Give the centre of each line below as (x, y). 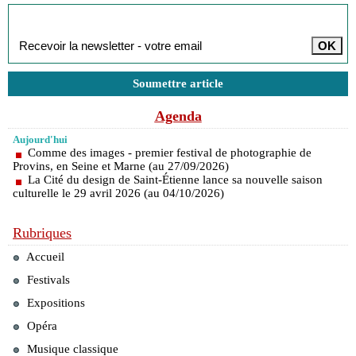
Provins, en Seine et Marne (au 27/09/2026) (121, 166)
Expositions (54, 303)
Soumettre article (178, 83)
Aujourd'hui (40, 139)
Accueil (44, 257)
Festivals (47, 280)
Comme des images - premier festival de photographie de (170, 153)
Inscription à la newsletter (94, 17)
